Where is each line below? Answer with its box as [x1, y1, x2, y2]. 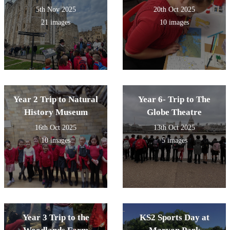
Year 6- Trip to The [138, 94, 210, 104]
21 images [41, 18, 70, 26]
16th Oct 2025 [35, 123, 76, 131]
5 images [161, 136, 187, 144]
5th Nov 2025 [35, 5, 76, 13]
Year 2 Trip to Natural [13, 94, 98, 104]
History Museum [24, 107, 88, 117]
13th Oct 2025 [154, 123, 195, 131]
